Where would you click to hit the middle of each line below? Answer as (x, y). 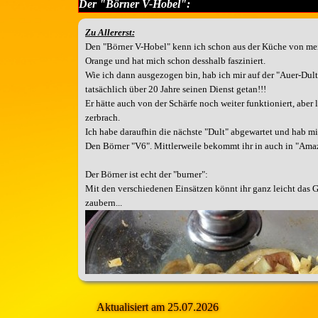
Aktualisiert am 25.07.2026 (158, 307)
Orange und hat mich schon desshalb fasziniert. (175, 61)
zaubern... (103, 203)
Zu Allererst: (110, 32)
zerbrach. (102, 117)
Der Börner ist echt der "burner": (146, 174)
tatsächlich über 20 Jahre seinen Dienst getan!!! (175, 89)
